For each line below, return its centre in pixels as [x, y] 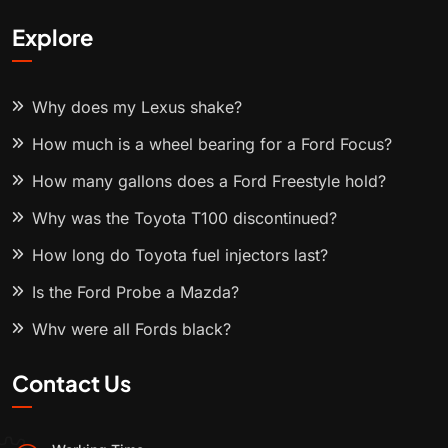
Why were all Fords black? [131, 329]
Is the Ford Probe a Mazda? [135, 292]
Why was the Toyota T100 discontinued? [184, 218]
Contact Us [71, 383]
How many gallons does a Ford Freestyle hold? [209, 181]
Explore [52, 37]
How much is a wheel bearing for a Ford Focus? [212, 144]
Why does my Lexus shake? [137, 107]
